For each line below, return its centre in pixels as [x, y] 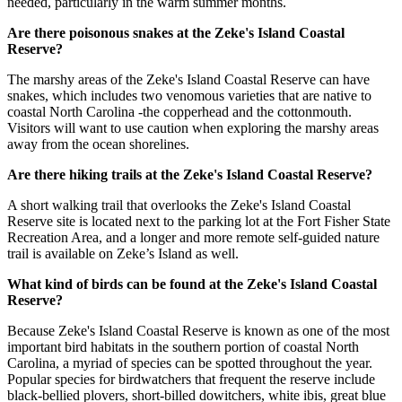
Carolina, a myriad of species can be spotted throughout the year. [190, 363]
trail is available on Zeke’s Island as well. [123, 253]
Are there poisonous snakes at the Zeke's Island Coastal [176, 32]
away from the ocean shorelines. [98, 144]
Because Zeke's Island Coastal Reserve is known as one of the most [198, 330]
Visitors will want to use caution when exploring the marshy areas [193, 127]
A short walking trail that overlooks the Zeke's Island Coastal [179, 205]
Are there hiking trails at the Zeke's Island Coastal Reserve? [190, 174]
